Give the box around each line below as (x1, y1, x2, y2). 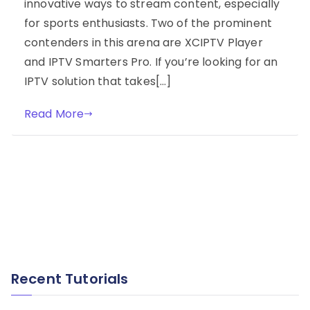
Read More (24, 105, 84, 122)
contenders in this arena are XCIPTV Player (24, 34, 263, 51)
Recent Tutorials (11, 269, 129, 289)
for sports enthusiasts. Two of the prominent (24, 15, 273, 31)
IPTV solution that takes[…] (24, 73, 172, 89)
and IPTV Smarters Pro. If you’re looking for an (24, 53, 278, 70)
